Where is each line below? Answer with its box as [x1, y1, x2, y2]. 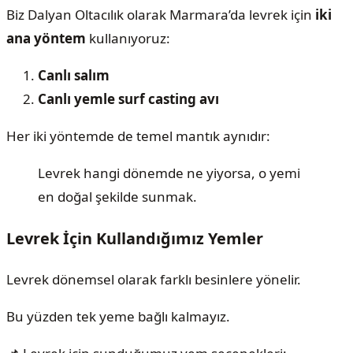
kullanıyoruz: [86, 29, 170, 48]
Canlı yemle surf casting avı [38, 90, 219, 109]
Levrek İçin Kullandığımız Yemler [6, 227, 263, 249]
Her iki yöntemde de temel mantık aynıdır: [6, 127, 270, 146]
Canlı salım [38, 66, 110, 85]
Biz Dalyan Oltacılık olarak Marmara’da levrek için [6, 6, 315, 24]
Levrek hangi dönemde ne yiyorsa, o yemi [38, 164, 300, 183]
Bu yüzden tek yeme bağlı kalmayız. [6, 307, 230, 325]
